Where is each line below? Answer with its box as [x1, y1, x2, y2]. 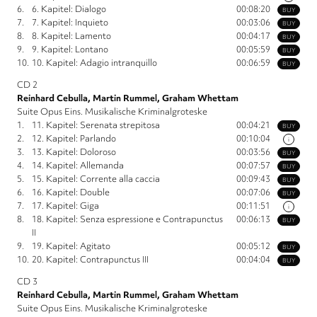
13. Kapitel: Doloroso [32, 146, 116, 158]
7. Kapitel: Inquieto [32, 16, 108, 29]
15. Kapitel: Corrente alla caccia [32, 173, 160, 185]
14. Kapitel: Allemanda [32, 159, 124, 172]
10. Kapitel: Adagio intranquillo [32, 57, 157, 69]
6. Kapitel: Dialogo [32, 3, 106, 16]
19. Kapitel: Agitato [32, 240, 110, 253]
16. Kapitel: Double [32, 186, 110, 199]
